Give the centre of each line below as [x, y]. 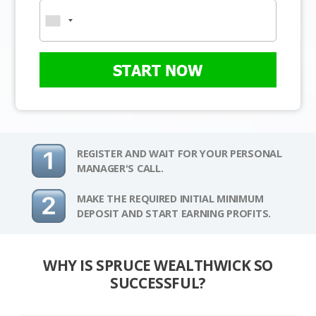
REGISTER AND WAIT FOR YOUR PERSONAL [179, 154]
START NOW [158, 70]
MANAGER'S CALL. [120, 169]
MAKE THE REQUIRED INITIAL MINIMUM [170, 199]
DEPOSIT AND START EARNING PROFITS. [174, 214]
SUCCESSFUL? [158, 283]
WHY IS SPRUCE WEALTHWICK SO [158, 266]
